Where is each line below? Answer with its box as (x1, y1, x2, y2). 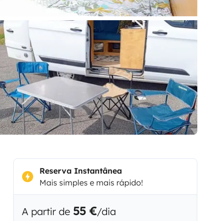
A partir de (21, 205, 73, 218)
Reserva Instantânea (39, 165, 122, 176)
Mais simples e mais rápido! (39, 177, 143, 187)
